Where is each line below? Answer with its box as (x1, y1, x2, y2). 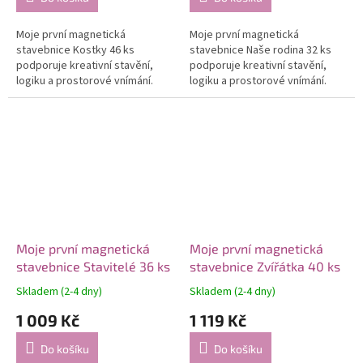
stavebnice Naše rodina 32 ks (190, 41, 331, 58)
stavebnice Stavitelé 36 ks (16, 258, 170, 274)
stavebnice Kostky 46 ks (16, 41, 135, 58)
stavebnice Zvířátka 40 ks (190, 258, 340, 274)
